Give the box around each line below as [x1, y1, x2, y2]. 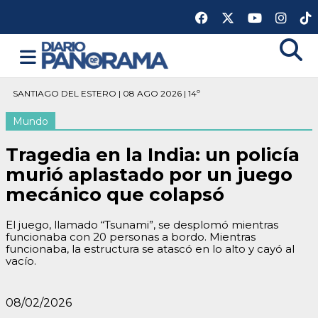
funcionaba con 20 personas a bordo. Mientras [6, 230, 256, 243]
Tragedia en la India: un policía [6, 143, 300, 166]
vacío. [6, 254, 36, 268]
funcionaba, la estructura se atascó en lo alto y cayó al [6, 242, 295, 256]
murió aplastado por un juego [6, 163, 292, 186]
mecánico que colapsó [6, 183, 224, 206]
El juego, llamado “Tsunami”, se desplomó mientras [6, 218, 278, 231]
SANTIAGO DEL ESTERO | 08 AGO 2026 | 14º [13, 88, 200, 99]
